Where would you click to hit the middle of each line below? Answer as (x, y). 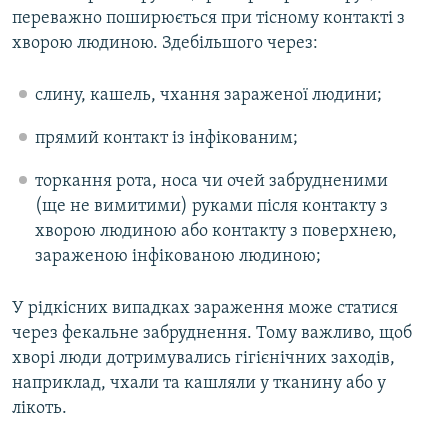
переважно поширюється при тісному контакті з (208, 19)
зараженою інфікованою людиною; (177, 257)
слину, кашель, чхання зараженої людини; (208, 96)
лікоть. (39, 409)
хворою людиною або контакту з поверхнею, (215, 232)
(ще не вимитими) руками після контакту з (211, 207)
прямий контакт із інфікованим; (166, 139)
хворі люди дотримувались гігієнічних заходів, (203, 359)
